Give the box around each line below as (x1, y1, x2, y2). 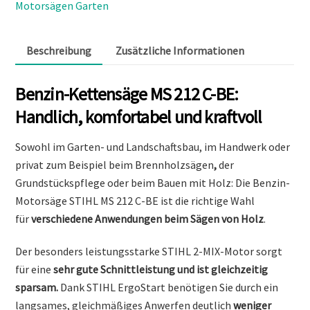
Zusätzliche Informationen (115, 44, 244, 58)
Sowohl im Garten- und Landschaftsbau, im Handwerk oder (15, 140, 291, 154)
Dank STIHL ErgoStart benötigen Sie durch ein (58, 280, 279, 294)
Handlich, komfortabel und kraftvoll (15, 106, 262, 129)
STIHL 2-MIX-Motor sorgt (162, 244, 283, 258)
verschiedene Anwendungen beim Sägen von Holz (29, 212, 264, 226)
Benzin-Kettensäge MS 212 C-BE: (15, 83, 239, 106)
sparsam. (15, 280, 59, 294)
